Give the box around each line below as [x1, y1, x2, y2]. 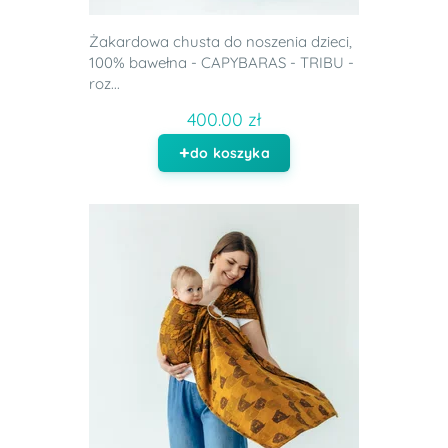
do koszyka [190, 144, 270, 163]
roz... [89, 74, 120, 94]
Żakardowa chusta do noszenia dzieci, [89, 32, 352, 52]
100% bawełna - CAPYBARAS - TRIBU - [89, 53, 354, 73]
